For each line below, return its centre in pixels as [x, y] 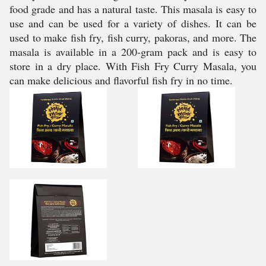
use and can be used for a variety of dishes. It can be [133, 23]
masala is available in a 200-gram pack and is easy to [133, 52]
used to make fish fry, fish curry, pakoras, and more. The [133, 37]
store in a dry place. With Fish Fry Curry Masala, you [133, 66]
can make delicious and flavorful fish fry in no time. [121, 80]
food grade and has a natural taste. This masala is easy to [133, 9]
